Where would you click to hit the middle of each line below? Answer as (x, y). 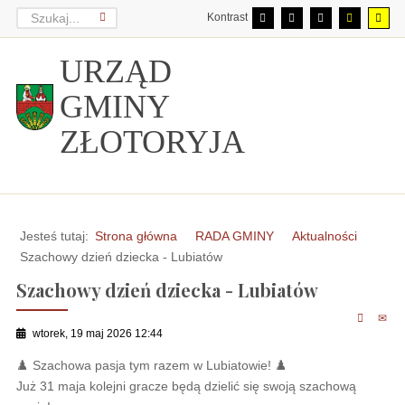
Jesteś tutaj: (54, 236)
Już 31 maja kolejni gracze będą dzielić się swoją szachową (186, 386)
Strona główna (136, 236)
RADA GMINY (234, 236)
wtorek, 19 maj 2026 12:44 (97, 333)
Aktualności (324, 236)
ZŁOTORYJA (152, 142)
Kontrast (227, 17)
